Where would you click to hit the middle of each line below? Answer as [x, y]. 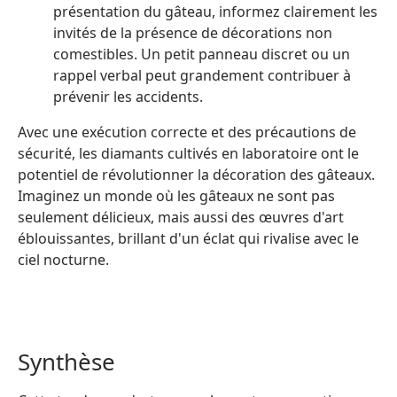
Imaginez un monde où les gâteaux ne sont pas [176, 195]
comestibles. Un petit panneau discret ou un [202, 54]
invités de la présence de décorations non [193, 32]
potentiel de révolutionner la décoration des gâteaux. [196, 174]
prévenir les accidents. [128, 96]
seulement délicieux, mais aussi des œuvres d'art [181, 217]
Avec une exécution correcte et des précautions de [187, 132]
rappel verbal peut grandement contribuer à [202, 75]
